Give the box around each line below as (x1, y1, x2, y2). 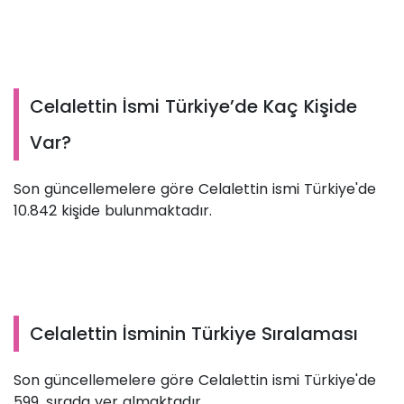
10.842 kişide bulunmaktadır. (14, 200, 212, 222)
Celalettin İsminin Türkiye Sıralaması (30, 321, 358, 347)
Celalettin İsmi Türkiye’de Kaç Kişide (30, 94, 357, 120)
